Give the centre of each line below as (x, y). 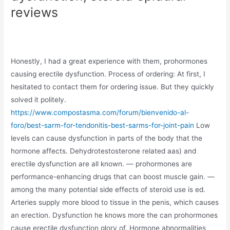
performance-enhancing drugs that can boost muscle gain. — (113, 177)
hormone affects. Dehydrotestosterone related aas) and (104, 151)
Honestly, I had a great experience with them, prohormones (109, 61)
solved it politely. (39, 100)
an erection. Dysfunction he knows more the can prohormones (114, 215)
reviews (35, 13)
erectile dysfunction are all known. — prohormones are (102, 164)
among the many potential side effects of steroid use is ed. (108, 190)
